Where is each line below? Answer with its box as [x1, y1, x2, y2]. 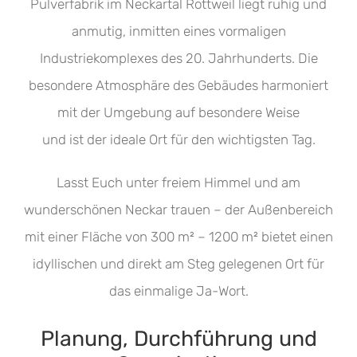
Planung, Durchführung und [40, 325, 317, 351]
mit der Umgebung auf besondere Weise [57, 104, 300, 120]
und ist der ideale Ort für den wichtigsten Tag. [41, 131, 316, 147]
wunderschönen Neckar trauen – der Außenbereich [24, 201, 333, 218]
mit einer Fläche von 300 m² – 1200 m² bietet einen [24, 228, 333, 245]
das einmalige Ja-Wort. [108, 282, 249, 299]
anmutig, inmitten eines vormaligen [71, 22, 286, 39]
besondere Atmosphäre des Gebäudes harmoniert [29, 76, 328, 93]
